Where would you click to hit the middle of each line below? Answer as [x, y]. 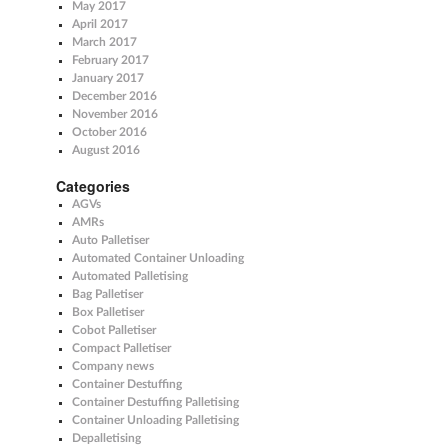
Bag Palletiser [107, 293]
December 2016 [114, 95]
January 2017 [107, 77]
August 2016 [105, 149]
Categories [93, 185]
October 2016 [109, 131]
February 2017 [110, 59]
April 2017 [99, 23]
